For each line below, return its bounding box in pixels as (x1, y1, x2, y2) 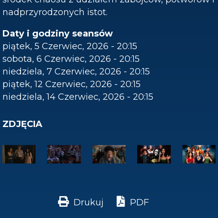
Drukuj (73, 197, 104, 208)
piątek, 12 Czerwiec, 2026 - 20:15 (2, 79, 141, 90)
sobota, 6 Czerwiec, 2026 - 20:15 (2, 54, 140, 64)
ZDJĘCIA (2, 119, 42, 129)
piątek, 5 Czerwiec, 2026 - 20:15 (2, 41, 137, 52)
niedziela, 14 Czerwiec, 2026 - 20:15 (2, 91, 153, 102)
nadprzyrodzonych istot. (2, 7, 108, 18)
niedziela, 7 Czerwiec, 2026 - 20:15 (2, 66, 150, 77)
